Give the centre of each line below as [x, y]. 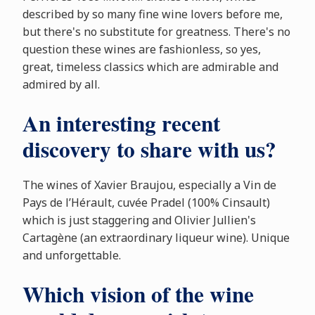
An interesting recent [121, 123]
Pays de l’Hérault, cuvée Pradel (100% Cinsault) [146, 203]
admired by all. [61, 85]
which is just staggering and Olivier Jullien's [139, 220]
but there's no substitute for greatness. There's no [156, 32]
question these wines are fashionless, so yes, [141, 50]
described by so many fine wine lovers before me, [152, 14]
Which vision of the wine [138, 294]
